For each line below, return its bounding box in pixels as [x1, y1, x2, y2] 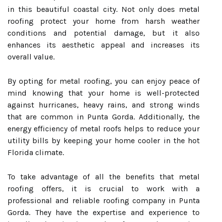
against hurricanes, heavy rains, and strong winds [7, 100, 200, 110]
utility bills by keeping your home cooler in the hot [7, 136, 200, 145]
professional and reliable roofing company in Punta [7, 196, 200, 205]
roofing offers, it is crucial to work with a [7, 184, 200, 193]
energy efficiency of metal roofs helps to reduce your [7, 124, 200, 133]
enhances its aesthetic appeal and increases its [7, 40, 200, 50]
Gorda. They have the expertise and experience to [7, 208, 200, 217]
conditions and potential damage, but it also [7, 28, 200, 38]
